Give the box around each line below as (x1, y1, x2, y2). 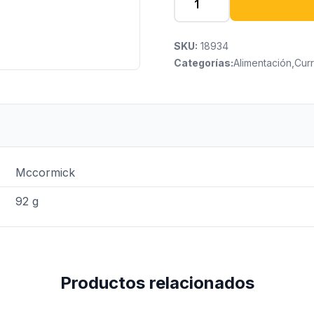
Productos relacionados (60, 273, 254, 293)
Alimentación (233, 57, 292, 69)
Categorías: (174, 57, 233, 69)
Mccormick (15, 165, 75, 179)
